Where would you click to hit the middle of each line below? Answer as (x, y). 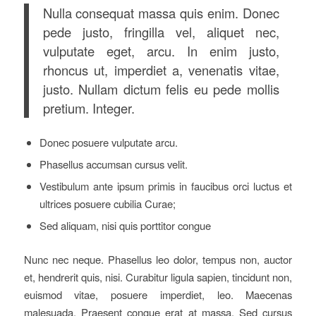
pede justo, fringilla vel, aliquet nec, (161, 32)
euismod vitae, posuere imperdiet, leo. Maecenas (158, 294)
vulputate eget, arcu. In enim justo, (161, 51)
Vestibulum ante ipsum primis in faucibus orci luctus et (166, 186)
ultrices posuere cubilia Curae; (107, 203)
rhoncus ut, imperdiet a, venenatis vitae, (161, 70)
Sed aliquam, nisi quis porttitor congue (125, 225)
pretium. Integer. (89, 108)
